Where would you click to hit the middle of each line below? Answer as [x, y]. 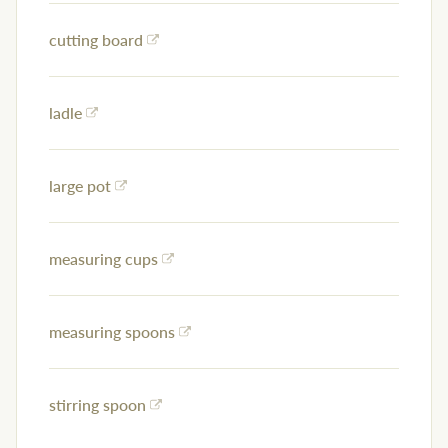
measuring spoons [112, 332]
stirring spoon [97, 405]
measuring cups [103, 259]
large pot [80, 186]
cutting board [96, 40]
